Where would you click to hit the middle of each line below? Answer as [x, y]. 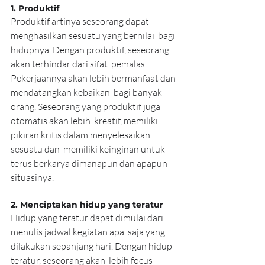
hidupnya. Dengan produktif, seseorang [91, 50]
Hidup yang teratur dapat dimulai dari [88, 218]
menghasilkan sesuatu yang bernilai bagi [94, 36]
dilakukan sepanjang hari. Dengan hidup [92, 246]
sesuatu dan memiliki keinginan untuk [89, 149]
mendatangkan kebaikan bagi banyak [87, 93]
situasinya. [32, 178]
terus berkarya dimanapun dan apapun [90, 164]
